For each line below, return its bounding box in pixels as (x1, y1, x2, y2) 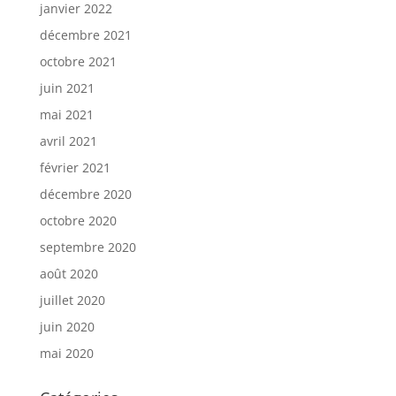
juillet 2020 (39, 292, 105, 308)
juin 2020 (39, 318, 95, 335)
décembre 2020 (39, 186, 132, 202)
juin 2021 (39, 80, 95, 96)
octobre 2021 (39, 53, 117, 70)
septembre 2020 (39, 239, 136, 255)
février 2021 (39, 159, 110, 176)
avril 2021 (39, 133, 97, 149)
